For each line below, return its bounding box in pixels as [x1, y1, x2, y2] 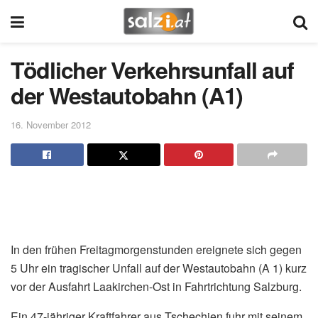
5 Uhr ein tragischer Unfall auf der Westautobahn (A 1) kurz [11, 259, 307, 276]
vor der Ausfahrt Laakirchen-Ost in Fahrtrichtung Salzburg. [11, 278, 302, 295]
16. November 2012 [11, 117, 91, 131]
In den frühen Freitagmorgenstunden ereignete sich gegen [11, 241, 302, 258]
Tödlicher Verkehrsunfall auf [11, 53, 295, 86]
